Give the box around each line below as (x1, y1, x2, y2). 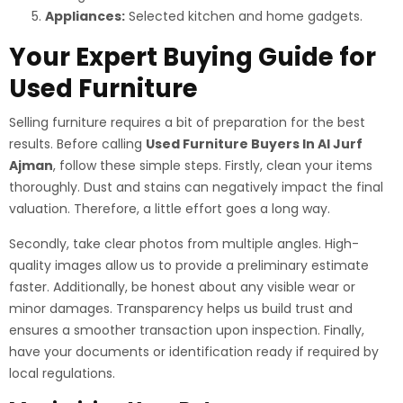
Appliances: (45, 7, 125, 25)
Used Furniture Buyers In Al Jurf (146, 135, 363, 153)
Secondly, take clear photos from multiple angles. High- (9, 235, 359, 253)
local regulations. (9, 364, 115, 382)
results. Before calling (9, 135, 146, 153)
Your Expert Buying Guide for (9, 40, 376, 75)
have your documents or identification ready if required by (9, 343, 379, 361)
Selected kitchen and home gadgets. (125, 7, 363, 25)
